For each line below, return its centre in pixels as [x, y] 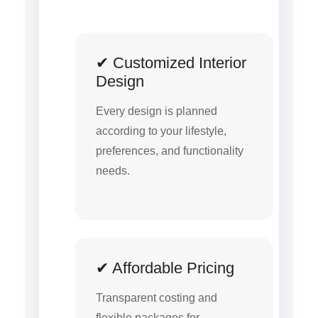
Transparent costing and [157, 298]
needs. [113, 170]
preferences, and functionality [170, 150]
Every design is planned [157, 111]
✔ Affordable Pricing [165, 268]
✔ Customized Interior [171, 62]
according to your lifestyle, [161, 131]
